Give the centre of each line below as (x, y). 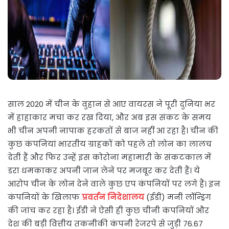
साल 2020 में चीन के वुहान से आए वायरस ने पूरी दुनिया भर (111, 104)
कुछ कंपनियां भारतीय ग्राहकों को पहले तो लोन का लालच (110, 144)
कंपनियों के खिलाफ (45, 197)
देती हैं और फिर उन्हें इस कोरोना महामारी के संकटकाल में (109, 157)
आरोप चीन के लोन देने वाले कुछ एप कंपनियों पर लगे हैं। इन (114, 184)
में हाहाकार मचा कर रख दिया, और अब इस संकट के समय (109, 118)
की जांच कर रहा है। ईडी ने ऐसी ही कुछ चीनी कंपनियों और (108, 211)
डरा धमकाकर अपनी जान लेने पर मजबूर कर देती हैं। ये (104, 171)
